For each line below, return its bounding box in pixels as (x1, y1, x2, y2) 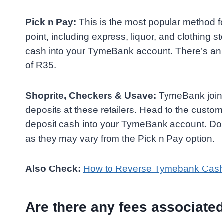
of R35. (25, 60, 56, 71)
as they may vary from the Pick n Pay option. (25, 133, 215, 144)
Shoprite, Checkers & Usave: (25, 90, 156, 101)
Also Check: (25, 164, 81, 174)
